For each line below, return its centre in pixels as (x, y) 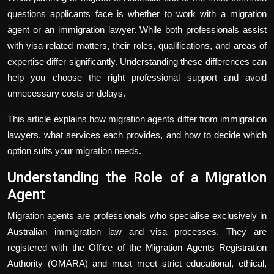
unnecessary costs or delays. (66, 93)
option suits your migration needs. (74, 150)
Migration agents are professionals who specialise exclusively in (137, 215)
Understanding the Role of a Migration (137, 177)
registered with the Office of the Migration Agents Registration (137, 247)
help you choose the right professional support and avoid (137, 77)
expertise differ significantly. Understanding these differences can (137, 61)
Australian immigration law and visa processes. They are (137, 231)
